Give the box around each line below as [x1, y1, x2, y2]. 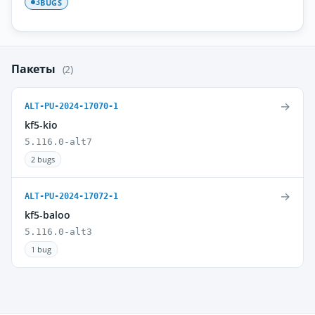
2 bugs [31, 154, 55, 165]
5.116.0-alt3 [25, 226, 92, 237]
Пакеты [11, 61, 58, 77]
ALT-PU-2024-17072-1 [25, 191, 118, 201]
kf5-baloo [25, 208, 70, 221]
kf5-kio [25, 118, 58, 131]
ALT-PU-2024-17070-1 [25, 101, 118, 111]
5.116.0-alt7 [25, 136, 92, 147]
